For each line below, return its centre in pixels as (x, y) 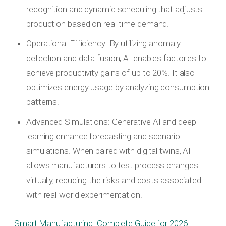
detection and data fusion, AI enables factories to (116, 58)
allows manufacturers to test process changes (112, 166)
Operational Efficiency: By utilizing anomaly (103, 44)
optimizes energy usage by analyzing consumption (118, 88)
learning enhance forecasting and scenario (103, 136)
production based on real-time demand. (98, 24)
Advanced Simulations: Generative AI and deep (111, 122)
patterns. (43, 102)
